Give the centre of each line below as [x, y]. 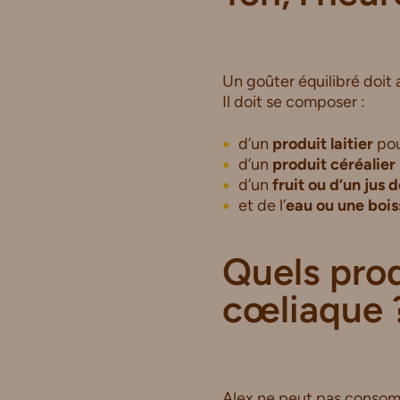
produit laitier [323, 143]
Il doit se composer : [294, 102]
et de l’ [262, 205]
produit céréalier [334, 164]
